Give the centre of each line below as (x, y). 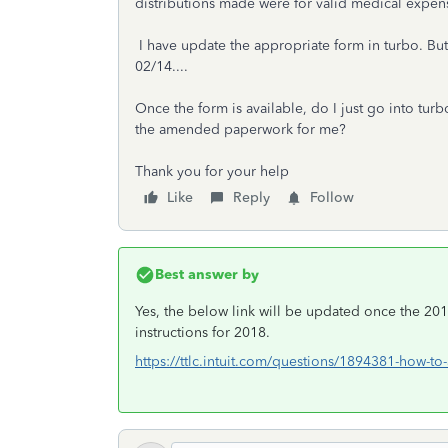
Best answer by (207, 274)
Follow (332, 197)
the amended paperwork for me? (240, 129)
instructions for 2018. (202, 332)
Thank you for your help (212, 171)
